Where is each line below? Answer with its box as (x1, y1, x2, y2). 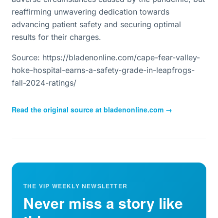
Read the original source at (12, 105, 104, 114)
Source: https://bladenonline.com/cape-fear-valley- (12, 53, 200, 62)
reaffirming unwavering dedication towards (12, 7, 169, 17)
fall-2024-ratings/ (12, 78, 76, 88)
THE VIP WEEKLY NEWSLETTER (23, 182, 127, 190)
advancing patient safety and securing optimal (12, 19, 181, 29)
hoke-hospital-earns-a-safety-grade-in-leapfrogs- (12, 65, 195, 75)
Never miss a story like (23, 192, 183, 213)
